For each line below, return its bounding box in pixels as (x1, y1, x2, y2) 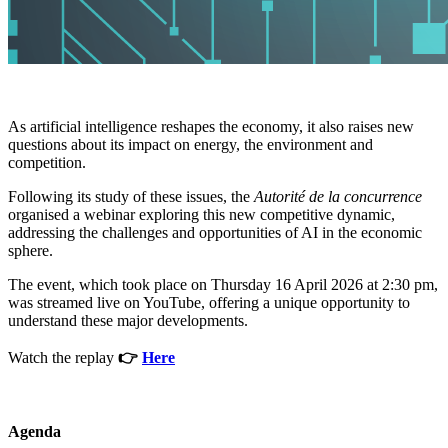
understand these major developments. (8, 312, 248, 330)
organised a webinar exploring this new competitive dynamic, (8, 206, 395, 224)
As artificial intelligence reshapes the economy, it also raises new (8, 118, 414, 136)
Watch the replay (8, 349, 114, 367)
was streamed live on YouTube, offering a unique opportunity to (8, 294, 410, 312)
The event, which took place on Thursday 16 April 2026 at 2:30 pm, (8, 276, 438, 294)
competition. (8, 154, 86, 172)
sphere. (8, 242, 53, 260)
